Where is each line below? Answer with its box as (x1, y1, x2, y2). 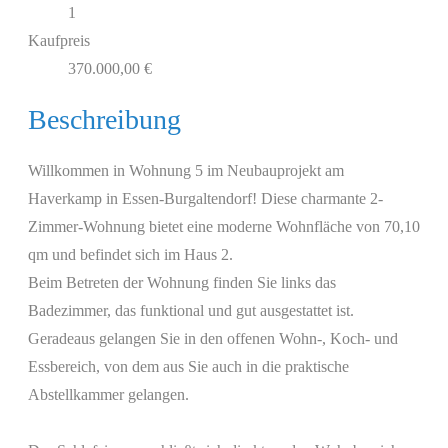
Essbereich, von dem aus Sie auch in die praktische (28, 358, 349, 376)
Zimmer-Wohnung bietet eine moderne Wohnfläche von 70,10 (28, 218, 420, 236)
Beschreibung (28, 104, 181, 136)
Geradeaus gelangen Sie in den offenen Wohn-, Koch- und (28, 330, 398, 348)
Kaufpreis (28, 31, 90, 49)
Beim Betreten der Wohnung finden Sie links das (28, 274, 336, 292)
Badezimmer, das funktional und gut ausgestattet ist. (28, 302, 354, 320)
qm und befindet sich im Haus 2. (28, 246, 233, 264)
